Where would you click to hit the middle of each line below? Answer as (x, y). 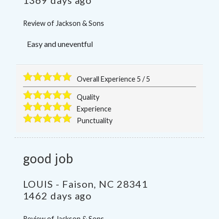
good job (48, 159)
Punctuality (95, 121)
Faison (78, 184)
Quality (88, 97)
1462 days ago (57, 196)
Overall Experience (107, 79)
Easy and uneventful (60, 44)
